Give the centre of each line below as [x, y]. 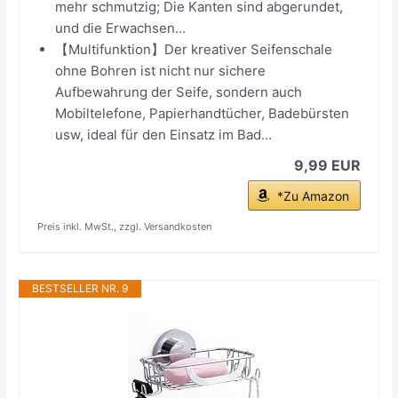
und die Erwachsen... [121, 28]
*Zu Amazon [313, 195]
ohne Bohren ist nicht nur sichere [161, 70]
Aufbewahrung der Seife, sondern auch [179, 92]
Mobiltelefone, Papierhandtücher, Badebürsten [203, 113]
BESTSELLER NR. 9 [80, 288]
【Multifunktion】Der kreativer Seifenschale [194, 49]
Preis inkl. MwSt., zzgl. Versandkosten [125, 226]
